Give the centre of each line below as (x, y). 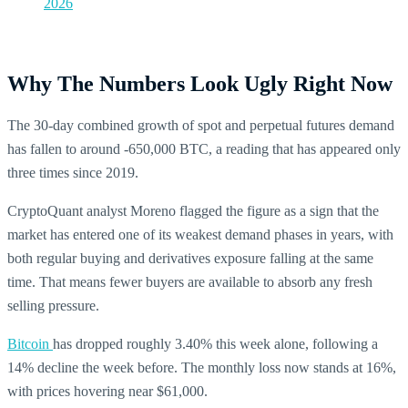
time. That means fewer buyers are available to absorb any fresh (190, 281)
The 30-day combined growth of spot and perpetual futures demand (201, 125)
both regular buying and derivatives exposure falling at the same (190, 258)
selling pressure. (53, 305)
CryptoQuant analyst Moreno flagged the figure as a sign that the (193, 210)
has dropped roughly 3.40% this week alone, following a (215, 343)
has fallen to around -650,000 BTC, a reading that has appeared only (204, 148)
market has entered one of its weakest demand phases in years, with (200, 234)
